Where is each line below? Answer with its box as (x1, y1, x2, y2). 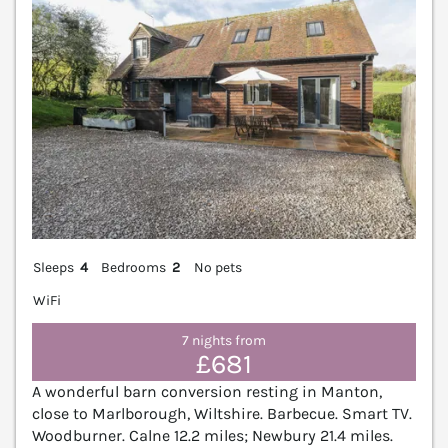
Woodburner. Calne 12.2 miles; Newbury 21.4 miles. (32, 425, 393, 445)
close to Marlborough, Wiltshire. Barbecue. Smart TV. (32, 403, 412, 423)
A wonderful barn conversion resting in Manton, (32, 381, 382, 401)
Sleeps (33, 259, 74, 276)
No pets (193, 259, 242, 276)
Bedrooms (101, 259, 167, 276)
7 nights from (182, 331, 266, 349)
